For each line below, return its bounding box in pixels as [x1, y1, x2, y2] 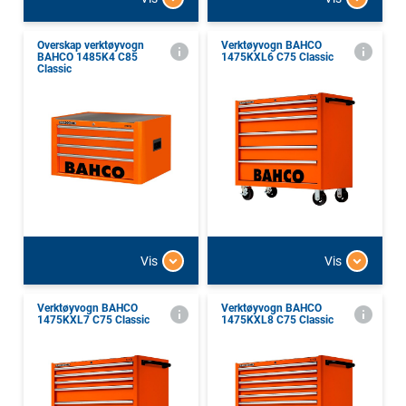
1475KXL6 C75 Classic [221, 51, 333, 64]
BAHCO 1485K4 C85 [37, 51, 138, 64]
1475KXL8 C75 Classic [221, 314, 333, 327]
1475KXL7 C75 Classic [37, 314, 150, 327]
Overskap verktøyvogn [37, 39, 144, 53]
